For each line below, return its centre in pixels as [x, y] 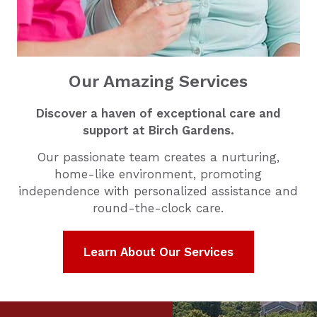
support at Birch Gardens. [158, 130]
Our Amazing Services [158, 81]
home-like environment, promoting [158, 174]
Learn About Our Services [158, 252]
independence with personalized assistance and [158, 191]
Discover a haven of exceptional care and [158, 113]
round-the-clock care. [158, 208]
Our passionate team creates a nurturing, [158, 157]
